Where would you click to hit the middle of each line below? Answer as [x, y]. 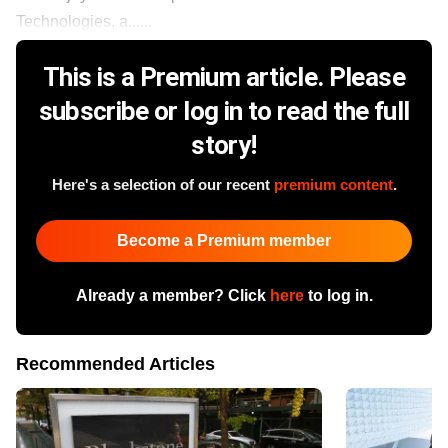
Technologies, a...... [84, 21]
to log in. [338, 295]
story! [224, 144]
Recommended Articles [115, 363]
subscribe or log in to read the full [224, 110]
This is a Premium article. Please [224, 76]
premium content [333, 184]
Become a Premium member [224, 240]
